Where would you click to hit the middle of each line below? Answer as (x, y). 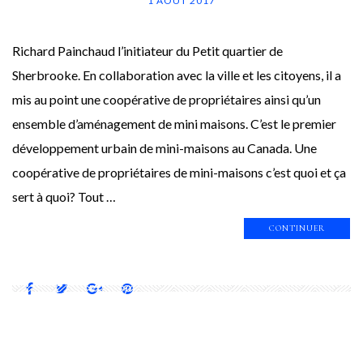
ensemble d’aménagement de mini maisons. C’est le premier (174, 123)
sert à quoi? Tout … (64, 196)
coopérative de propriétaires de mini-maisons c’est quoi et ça (179, 172)
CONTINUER (297, 228)
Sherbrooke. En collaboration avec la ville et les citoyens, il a (177, 75)
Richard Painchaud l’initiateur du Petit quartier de (147, 50)
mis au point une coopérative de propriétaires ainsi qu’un (167, 99)
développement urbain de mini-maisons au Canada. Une (164, 147)
